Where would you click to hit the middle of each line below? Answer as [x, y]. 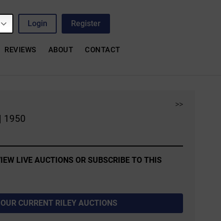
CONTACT [103, 50]
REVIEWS [20, 50]
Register [86, 23]
